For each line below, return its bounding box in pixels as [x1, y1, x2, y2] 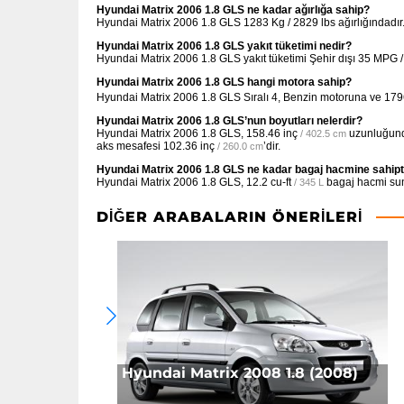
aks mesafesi [96, 140, 163, 152]
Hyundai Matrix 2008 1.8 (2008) [122, 364, 359, 381]
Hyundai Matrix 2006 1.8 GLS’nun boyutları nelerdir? [96, 115, 363, 127]
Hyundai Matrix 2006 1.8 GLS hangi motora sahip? [96, 76, 352, 88]
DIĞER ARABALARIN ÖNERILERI [96, 208, 363, 225]
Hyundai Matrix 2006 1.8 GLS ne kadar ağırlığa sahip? [96, 4, 370, 16]
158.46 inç [246, 127, 298, 140]
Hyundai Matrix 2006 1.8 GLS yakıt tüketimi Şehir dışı [96, 52, 358, 65]
